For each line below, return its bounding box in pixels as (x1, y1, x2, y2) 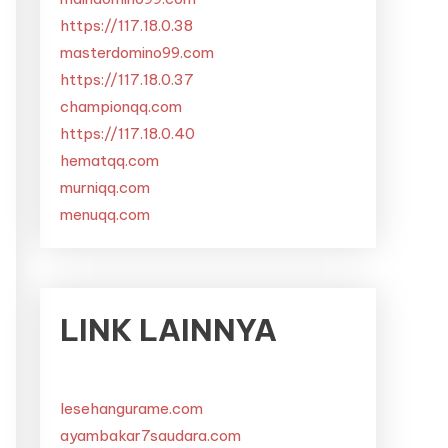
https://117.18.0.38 (60, 16, 193, 35)
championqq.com (60, 97, 182, 116)
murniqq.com (60, 178, 150, 197)
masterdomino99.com (60, 43, 214, 62)
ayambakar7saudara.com (60, 426, 241, 445)
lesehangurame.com (60, 399, 203, 418)
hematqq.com (60, 151, 159, 170)
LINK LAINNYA (60, 311, 277, 349)
